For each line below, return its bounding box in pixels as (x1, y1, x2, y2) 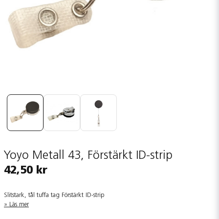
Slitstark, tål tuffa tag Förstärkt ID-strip (4, 192, 105, 198)
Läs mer (9, 201, 29, 208)
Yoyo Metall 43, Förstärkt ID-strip (4, 150, 173, 162)
